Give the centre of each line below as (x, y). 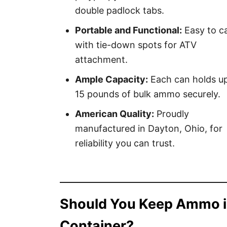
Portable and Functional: (128, 30)
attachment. (101, 60)
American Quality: (115, 114)
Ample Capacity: (111, 79)
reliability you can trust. (125, 143)
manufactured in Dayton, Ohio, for (149, 128)
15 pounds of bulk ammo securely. (148, 94)
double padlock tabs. (120, 10)
